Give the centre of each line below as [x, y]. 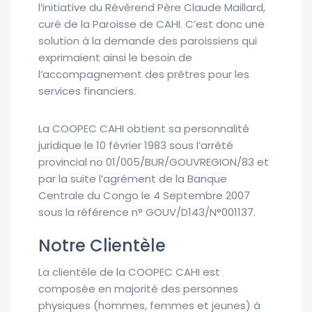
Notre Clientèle [102, 246]
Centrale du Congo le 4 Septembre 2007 [144, 196]
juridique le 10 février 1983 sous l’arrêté [136, 146]
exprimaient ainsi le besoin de [115, 58]
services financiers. [88, 91]
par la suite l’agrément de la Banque [133, 179]
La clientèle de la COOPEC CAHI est [129, 272]
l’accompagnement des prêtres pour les [144, 75]
